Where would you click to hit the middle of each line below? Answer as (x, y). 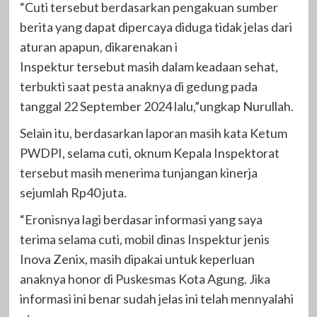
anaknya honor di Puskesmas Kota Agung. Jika (145, 279)
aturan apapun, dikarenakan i (98, 47)
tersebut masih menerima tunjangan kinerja (138, 173)
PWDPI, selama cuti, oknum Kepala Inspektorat (149, 153)
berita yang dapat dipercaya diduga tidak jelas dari (156, 27)
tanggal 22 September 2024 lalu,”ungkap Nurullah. (156, 106)
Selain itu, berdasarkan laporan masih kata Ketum (153, 133)
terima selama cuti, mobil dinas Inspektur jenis (144, 240)
